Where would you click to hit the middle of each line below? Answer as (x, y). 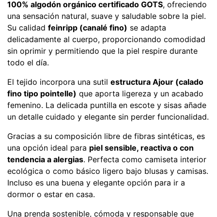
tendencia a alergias (45, 159)
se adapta (147, 28)
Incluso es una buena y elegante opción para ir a (96, 183)
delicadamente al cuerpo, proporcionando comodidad (106, 39)
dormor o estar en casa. (51, 194)
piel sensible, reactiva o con (141, 148)
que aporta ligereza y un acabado (140, 93)
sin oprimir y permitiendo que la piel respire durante (102, 51)
